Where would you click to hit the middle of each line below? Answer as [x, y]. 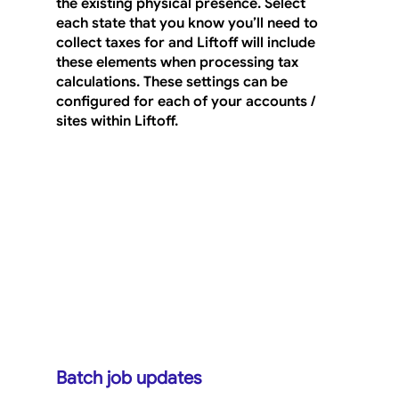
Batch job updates [128, 379]
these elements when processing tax [179, 63]
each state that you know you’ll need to [188, 24]
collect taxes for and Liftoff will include [187, 43]
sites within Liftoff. [117, 122]
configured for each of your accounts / [187, 102]
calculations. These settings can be [173, 82]
